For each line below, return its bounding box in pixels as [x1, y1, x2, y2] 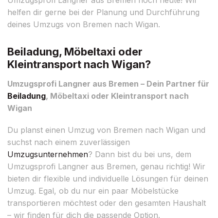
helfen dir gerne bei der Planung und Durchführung [7, 7, 200, 17]
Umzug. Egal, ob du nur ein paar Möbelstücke [7, 185, 179, 196]
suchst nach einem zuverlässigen [7, 137, 130, 147]
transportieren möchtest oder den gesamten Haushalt [7, 198, 206, 208]
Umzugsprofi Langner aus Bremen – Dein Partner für [7, 78, 209, 89]
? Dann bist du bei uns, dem [88, 149, 191, 159]
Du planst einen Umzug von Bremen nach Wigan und [7, 125, 205, 135]
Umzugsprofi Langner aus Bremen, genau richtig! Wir [7, 161, 205, 171]
